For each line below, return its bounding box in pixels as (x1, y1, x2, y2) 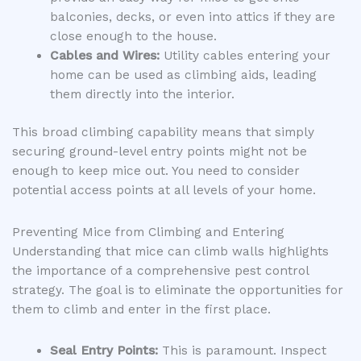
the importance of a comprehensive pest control (12, 263, 309, 278)
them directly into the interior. (49, 87, 234, 102)
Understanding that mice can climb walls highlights (12, 243, 329, 259)
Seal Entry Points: (49, 342, 158, 358)
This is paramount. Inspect (157, 342, 326, 358)
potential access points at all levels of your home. (12, 183, 316, 198)
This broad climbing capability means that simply (12, 125, 314, 140)
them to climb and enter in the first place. (12, 301, 271, 317)
